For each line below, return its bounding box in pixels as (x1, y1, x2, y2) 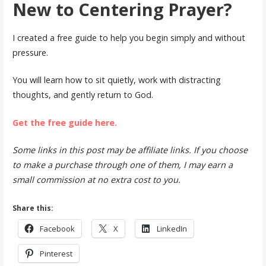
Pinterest (39, 248, 72, 259)
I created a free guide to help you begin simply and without (12, 31, 245, 43)
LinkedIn (156, 223, 187, 234)
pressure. (12, 46, 48, 58)
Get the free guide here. (12, 116, 117, 128)
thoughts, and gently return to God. (12, 89, 153, 101)
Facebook (39, 223, 75, 234)
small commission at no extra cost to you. (12, 174, 180, 186)
